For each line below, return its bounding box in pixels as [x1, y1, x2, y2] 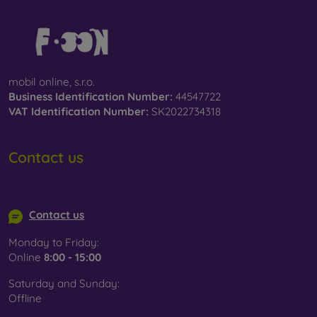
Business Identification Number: [8, 90, 173, 104]
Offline [8, 291, 42, 305]
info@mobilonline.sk [8, 182, 108, 196]
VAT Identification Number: [8, 105, 149, 119]
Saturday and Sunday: [8, 276, 120, 290]
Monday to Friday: [8, 235, 99, 249]
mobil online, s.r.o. [8, 75, 95, 89]
